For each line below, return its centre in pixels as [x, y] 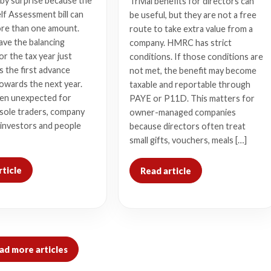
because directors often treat [188, 126]
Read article [166, 171]
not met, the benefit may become [193, 70]
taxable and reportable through [190, 84]
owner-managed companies [183, 112]
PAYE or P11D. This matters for [192, 98]
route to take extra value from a [191, 29]
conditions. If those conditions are [197, 57]
